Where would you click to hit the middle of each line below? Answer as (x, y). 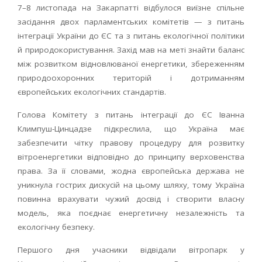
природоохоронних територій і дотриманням (131, 78)
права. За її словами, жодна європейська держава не (131, 171)
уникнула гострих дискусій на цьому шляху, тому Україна (131, 185)
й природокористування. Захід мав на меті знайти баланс (131, 50)
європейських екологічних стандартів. (92, 92)
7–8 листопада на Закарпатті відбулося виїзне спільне (131, 8)
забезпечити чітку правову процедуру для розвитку (131, 143)
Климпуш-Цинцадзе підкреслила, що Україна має (131, 129)
